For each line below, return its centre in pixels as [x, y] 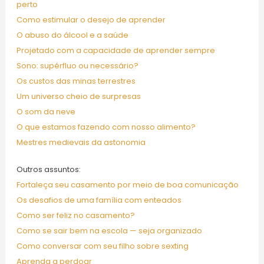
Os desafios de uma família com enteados [99, 200]
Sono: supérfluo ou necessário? [77, 66]
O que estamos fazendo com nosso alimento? [106, 127]
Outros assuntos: [48, 170]
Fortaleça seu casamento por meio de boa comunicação [127, 185]
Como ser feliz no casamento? [75, 216]
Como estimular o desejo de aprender [91, 20]
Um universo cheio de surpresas [78, 97]
